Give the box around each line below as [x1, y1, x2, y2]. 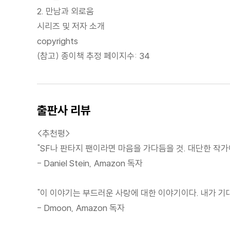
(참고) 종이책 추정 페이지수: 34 [37, 50, 150, 61]
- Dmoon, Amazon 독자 [37, 202, 125, 213]
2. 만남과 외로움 [37, 5, 94, 16]
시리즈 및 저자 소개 [37, 20, 105, 31]
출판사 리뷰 [37, 102, 91, 118]
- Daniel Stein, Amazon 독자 [37, 157, 143, 168]
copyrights [37, 35, 78, 46]
